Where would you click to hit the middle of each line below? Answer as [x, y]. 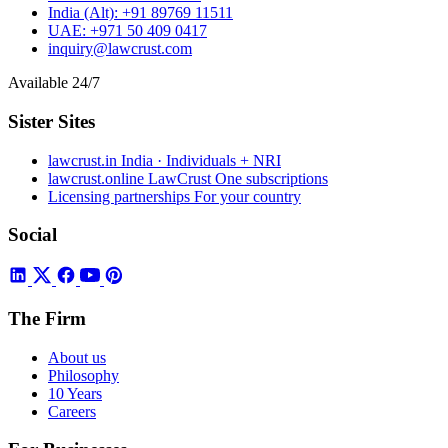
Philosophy [83, 375]
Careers [72, 411]
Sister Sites [51, 121]
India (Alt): [83, 13]
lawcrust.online [98, 178]
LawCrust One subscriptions [238, 178]
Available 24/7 [54, 83]
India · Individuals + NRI [201, 160]
